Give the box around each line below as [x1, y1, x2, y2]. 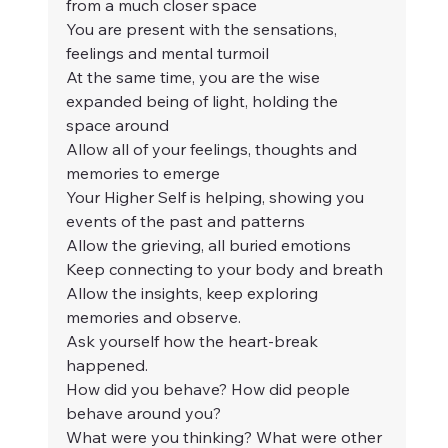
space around [66, 115, 169, 136]
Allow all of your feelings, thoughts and [66, 139, 361, 160]
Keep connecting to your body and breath [66, 259, 383, 280]
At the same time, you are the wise [66, 67, 324, 88]
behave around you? [66, 403, 221, 424]
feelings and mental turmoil [66, 43, 269, 64]
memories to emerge [66, 163, 220, 184]
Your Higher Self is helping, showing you [66, 187, 368, 208]
